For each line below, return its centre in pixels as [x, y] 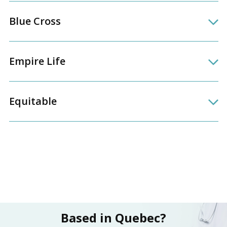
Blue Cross [35, 21]
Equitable [33, 101]
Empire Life [37, 61]
